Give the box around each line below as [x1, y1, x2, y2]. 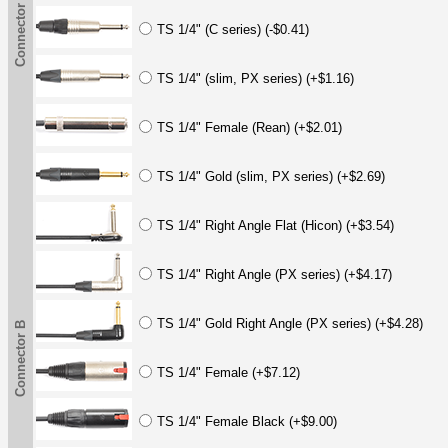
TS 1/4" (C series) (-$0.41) [157, 21, 309, 37]
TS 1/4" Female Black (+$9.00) [157, 413, 337, 429]
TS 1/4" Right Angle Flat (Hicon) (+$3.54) [157, 217, 394, 233]
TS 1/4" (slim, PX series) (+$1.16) [157, 70, 354, 86]
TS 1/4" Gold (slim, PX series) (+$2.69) [157, 168, 385, 184]
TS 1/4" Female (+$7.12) [157, 364, 300, 380]
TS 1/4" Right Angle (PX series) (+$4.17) [157, 266, 392, 282]
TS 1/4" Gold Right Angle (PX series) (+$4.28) [157, 315, 423, 331]
